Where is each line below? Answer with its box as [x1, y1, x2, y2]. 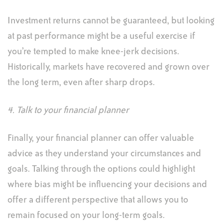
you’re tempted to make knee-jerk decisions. [7, 47, 179, 56]
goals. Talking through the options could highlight [7, 165, 195, 174]
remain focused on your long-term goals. [7, 211, 165, 220]
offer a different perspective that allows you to [7, 196, 188, 205]
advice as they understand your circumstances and [7, 149, 201, 158]
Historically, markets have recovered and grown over [7, 63, 210, 72]
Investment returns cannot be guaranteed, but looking [7, 16, 215, 25]
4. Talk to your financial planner [7, 106, 129, 115]
